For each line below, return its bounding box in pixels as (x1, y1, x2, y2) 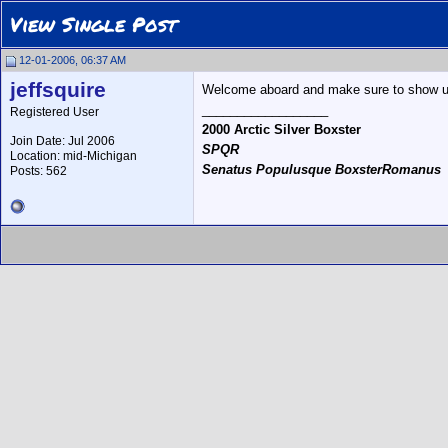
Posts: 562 (10, 164, 67, 178)
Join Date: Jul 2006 (10, 134, 115, 148)
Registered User (10, 105, 99, 119)
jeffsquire (10, 78, 106, 102)
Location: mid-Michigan (10, 149, 137, 163)
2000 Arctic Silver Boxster (202, 122, 361, 137)
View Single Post (10, 10, 177, 38)
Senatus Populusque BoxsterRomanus (202, 162, 441, 177)
